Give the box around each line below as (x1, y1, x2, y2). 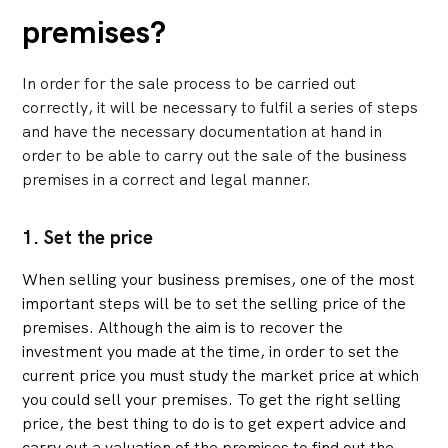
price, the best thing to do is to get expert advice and (22, 413, 407, 435)
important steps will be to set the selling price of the (22, 293, 407, 315)
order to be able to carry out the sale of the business (22, 145, 408, 167)
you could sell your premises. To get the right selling (22, 389, 402, 411)
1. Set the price (22, 225, 154, 251)
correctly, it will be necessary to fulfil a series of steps (22, 97, 419, 119)
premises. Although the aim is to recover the (22, 317, 344, 339)
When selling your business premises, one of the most (22, 269, 416, 291)
